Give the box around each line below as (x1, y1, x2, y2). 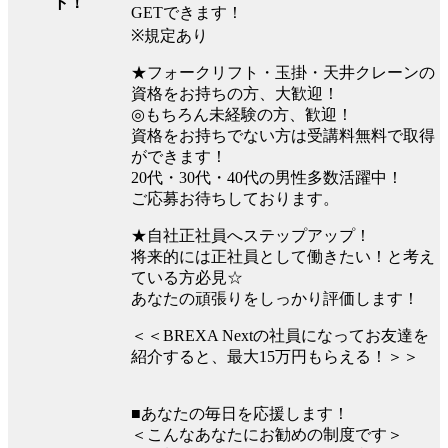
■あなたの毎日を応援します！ (131, 404, 349, 422)
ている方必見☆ (131, 268, 243, 286)
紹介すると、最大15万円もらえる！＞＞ (131, 347, 419, 365)
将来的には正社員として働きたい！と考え (131, 247, 435, 265)
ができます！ (131, 147, 227, 165)
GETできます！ (131, 3, 243, 21)
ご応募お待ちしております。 (131, 189, 339, 207)
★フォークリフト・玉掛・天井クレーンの (131, 63, 435, 81)
